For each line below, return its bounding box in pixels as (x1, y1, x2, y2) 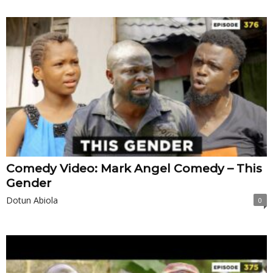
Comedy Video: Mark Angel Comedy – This (6, 161, 262, 175)
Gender (6, 175, 51, 190)
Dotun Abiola (6, 194, 58, 206)
